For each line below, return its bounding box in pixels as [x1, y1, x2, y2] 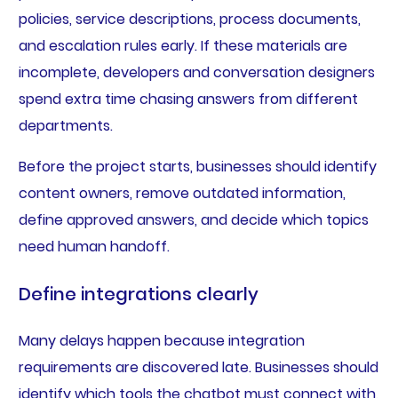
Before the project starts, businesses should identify [18, 156, 377, 178]
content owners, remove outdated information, [18, 183, 346, 204]
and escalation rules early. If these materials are [18, 36, 347, 57]
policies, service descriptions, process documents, [18, 9, 361, 30]
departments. [18, 115, 113, 137]
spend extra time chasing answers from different [18, 89, 358, 110]
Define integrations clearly [18, 282, 259, 307]
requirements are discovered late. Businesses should [18, 357, 378, 378]
